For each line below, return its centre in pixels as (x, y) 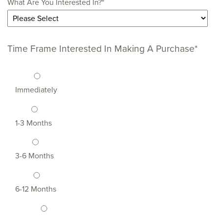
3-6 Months (34, 156)
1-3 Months (33, 123)
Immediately (36, 90)
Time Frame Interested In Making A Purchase (101, 48)
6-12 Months (36, 189)
